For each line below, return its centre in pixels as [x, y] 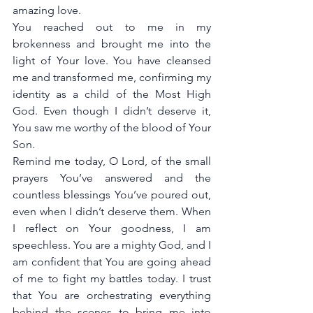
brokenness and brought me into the [112, 44]
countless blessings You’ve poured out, [112, 195]
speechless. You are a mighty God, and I [112, 245]
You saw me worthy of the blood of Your [112, 128]
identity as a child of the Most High [112, 94]
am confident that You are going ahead [112, 262]
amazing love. [47, 10]
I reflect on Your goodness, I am [112, 228]
